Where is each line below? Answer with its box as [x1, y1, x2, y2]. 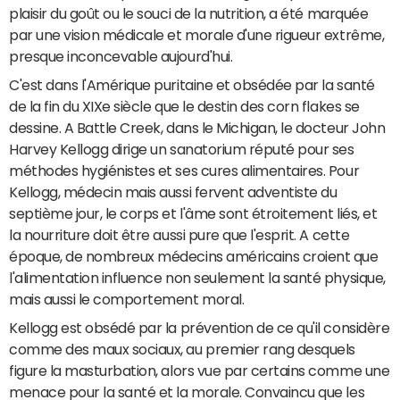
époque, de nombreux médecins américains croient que [9, 248, 379, 263]
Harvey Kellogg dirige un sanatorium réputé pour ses [9, 141, 354, 156]
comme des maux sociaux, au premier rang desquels [9, 341, 355, 356]
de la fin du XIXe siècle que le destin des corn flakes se [9, 98, 360, 113]
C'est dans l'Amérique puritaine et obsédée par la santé [9, 77, 375, 92]
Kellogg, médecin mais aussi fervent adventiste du [9, 184, 337, 199]
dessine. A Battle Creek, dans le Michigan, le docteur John [9, 120, 386, 135]
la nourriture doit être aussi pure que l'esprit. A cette [9, 227, 350, 242]
